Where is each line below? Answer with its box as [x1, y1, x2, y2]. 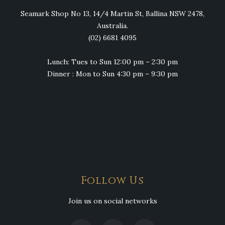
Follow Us [81, 174, 144, 188]
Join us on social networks [68, 196, 157, 206]
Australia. [97, 21, 128, 31]
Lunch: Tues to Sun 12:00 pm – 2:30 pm [47, 57, 178, 67]
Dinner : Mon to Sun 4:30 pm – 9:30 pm [47, 69, 178, 79]
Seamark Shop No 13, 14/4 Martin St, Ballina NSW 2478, [21, 9, 204, 19]
